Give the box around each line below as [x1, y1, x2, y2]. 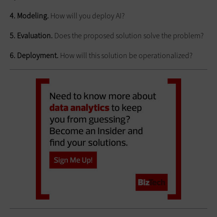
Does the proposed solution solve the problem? [53, 30, 203, 41]
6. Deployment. [10, 50, 59, 61]
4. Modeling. [10, 10, 49, 21]
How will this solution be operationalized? [59, 50, 192, 61]
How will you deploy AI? [49, 10, 124, 21]
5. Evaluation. [10, 30, 53, 41]
